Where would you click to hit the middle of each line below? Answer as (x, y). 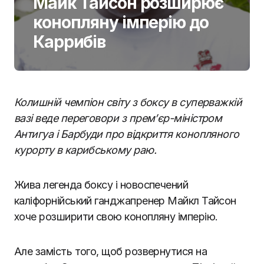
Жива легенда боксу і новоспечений (101, 185)
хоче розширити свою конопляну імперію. (116, 217)
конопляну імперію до (121, 22)
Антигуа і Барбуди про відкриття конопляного (127, 134)
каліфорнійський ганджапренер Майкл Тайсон (125, 201)
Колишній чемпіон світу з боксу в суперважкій (128, 102)
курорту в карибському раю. (85, 150)
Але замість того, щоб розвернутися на (111, 251)
